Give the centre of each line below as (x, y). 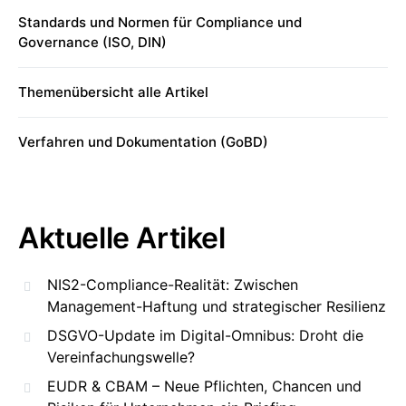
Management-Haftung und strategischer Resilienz (217, 306)
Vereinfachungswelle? (121, 357)
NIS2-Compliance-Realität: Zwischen (173, 285)
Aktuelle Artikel (122, 238)
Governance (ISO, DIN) (92, 42)
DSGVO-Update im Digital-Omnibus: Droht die (205, 335)
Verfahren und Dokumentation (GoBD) (143, 142)
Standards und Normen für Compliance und (160, 22)
